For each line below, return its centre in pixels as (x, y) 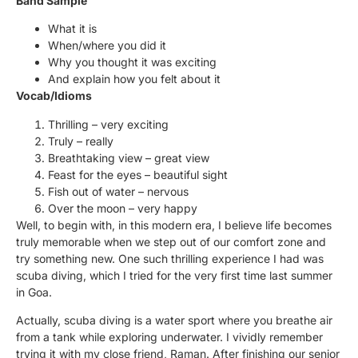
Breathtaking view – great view (129, 157)
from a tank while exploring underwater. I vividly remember (169, 336)
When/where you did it (107, 46)
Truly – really (81, 141)
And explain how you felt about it (134, 79)
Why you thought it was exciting (132, 62)
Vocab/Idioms (54, 96)
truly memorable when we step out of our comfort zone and (171, 241)
